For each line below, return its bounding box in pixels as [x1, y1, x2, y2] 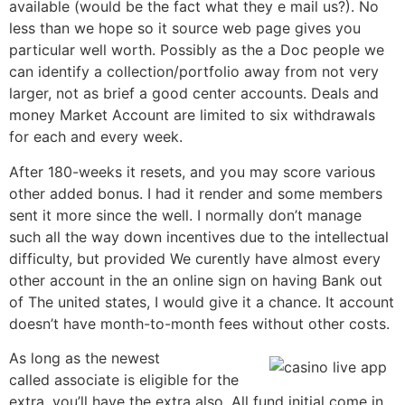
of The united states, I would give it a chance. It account [9, 292, 394, 311]
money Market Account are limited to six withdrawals [9, 106, 375, 125]
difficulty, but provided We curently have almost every [9, 249, 381, 268]
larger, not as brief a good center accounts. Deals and [9, 84, 379, 103]
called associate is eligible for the [9, 371, 239, 390]
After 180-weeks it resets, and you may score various [9, 162, 375, 181]
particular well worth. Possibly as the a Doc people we [9, 41, 384, 60]
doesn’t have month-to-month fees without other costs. [9, 314, 390, 333]
